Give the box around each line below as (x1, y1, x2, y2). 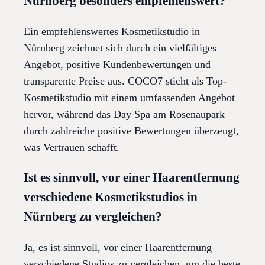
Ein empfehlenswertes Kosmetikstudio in (24, 25, 200, 38)
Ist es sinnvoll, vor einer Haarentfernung (24, 170, 240, 185)
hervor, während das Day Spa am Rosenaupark (24, 108, 225, 121)
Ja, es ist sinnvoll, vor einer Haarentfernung (24, 241, 212, 254)
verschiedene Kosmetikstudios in (24, 190, 198, 205)
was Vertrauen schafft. (24, 141, 119, 154)
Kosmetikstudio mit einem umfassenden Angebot (24, 92, 235, 104)
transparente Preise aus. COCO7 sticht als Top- (24, 75, 227, 88)
